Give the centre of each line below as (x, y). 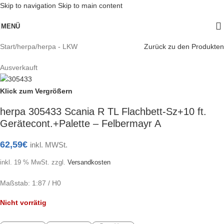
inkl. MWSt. (49, 145)
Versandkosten (89, 163)
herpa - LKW (57, 46)
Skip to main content (90, 5)
